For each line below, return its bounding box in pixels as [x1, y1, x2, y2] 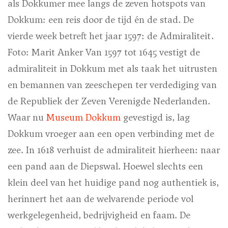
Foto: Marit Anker [8, 46, 83, 59]
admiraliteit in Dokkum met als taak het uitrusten [8, 62, 217, 75]
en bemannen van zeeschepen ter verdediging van [8, 78, 217, 92]
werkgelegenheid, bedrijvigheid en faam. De [8, 209, 190, 222]
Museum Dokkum [46, 111, 121, 124]
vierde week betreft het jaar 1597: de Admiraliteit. [8, 30, 214, 43]
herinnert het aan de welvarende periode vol [8, 192, 193, 206]
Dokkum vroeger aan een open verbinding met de [8, 127, 214, 140]
